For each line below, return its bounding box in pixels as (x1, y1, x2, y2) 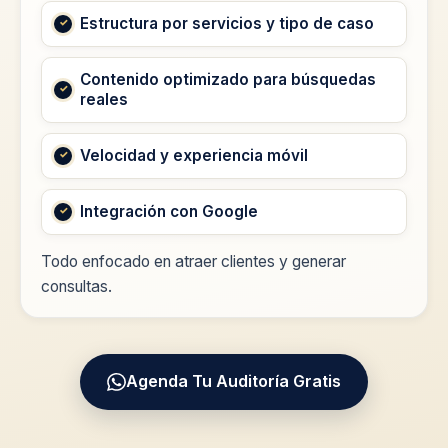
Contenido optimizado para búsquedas (80, 69, 376, 89)
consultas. (41, 276, 112, 296)
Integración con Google (80, 201, 258, 221)
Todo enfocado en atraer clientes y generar (41, 251, 346, 271)
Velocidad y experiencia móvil (80, 145, 308, 165)
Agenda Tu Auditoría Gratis (125, 371, 341, 392)
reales (80, 89, 128, 109)
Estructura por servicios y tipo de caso (80, 13, 374, 33)
